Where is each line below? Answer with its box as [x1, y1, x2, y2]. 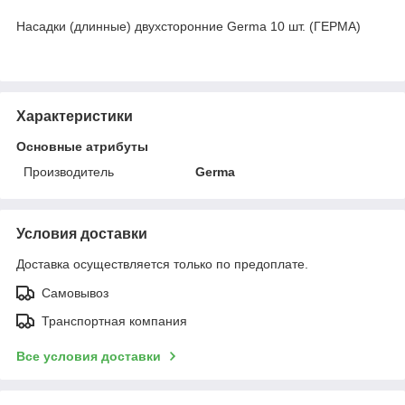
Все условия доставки [16, 348, 161, 363]
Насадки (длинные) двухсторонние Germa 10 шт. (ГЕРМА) [16, 18, 361, 33]
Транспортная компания [42, 313, 187, 328]
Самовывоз [42, 285, 108, 300]
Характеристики [16, 108, 133, 124]
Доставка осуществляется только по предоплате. [16, 256, 308, 271]
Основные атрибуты [16, 138, 148, 154]
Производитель [24, 164, 114, 179]
